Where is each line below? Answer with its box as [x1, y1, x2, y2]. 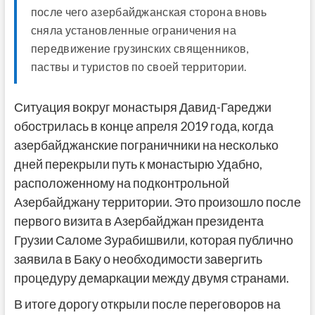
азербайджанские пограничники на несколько [13, 137, 278, 153]
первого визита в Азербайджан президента [13, 213, 264, 229]
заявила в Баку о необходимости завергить [13, 251, 262, 267]
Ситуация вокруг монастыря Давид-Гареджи [13, 99, 271, 115]
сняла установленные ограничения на [30, 23, 236, 37]
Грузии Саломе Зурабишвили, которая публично [13, 232, 293, 248]
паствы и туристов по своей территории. [30, 60, 247, 74]
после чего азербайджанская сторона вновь [30, 5, 267, 19]
